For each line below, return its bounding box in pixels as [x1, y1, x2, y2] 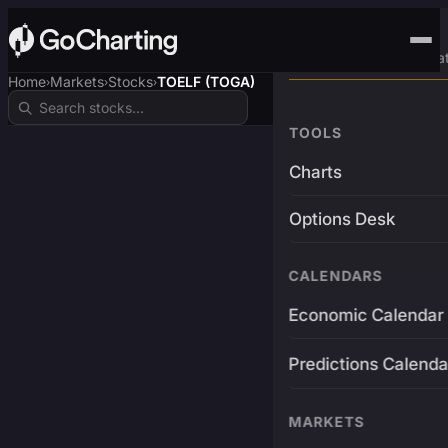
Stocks [108, 73, 153, 90]
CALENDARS [288, 267, 383, 284]
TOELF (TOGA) [157, 73, 255, 90]
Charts [288, 162, 342, 182]
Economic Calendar [288, 305, 444, 325]
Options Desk [288, 209, 395, 229]
